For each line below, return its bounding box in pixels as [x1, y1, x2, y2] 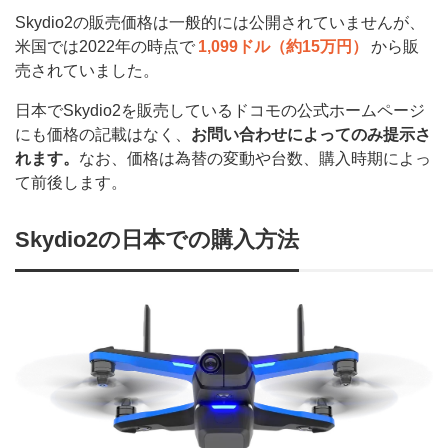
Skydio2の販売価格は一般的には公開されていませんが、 [15, 13, 425, 31]
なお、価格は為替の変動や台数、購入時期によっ [79, 149, 431, 167]
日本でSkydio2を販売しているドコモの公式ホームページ [15, 101, 425, 119]
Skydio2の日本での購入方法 [15, 226, 299, 252]
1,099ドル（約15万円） [198, 37, 369, 55]
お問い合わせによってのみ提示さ [191, 125, 431, 143]
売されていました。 [15, 61, 159, 79]
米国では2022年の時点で [15, 37, 195, 55]
